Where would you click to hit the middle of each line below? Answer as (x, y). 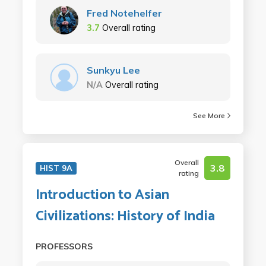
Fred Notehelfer (124, 13)
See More (209, 115)
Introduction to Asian (102, 195)
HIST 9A (56, 168)
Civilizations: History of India (125, 216)
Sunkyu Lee (113, 70)
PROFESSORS (64, 246)
